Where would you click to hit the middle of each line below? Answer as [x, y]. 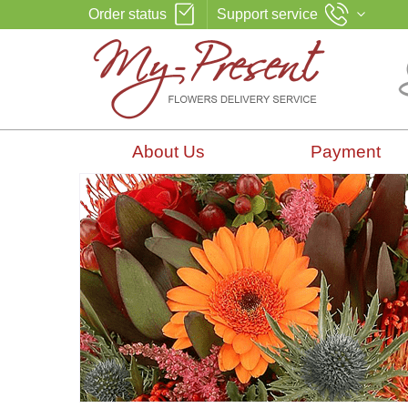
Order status [127, 14]
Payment [346, 152]
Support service [267, 14]
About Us [168, 152]
